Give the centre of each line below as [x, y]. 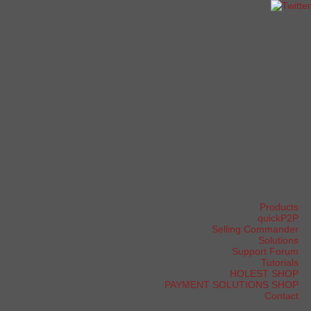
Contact [281, 296]
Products [279, 207]
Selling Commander [255, 229]
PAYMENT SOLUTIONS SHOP [232, 285]
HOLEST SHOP [264, 274]
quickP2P [278, 218]
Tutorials [280, 262]
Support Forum [265, 251]
